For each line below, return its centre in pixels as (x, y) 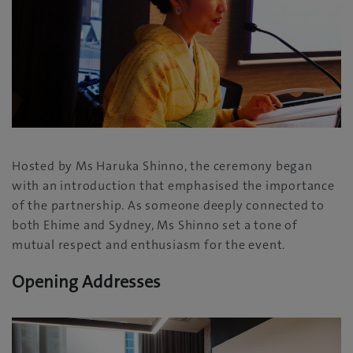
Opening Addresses (86, 281)
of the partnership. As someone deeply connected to (168, 205)
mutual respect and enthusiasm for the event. (149, 244)
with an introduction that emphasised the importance (173, 185)
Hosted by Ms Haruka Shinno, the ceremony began (162, 165)
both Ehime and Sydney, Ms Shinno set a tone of (155, 225)
